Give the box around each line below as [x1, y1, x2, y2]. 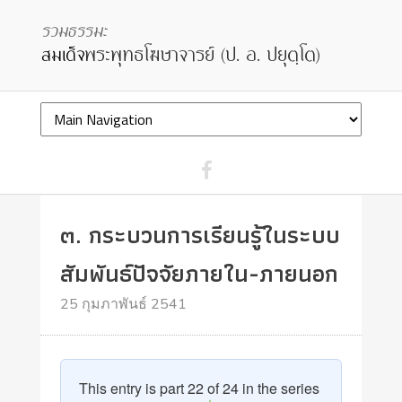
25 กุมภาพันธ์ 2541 [60, 294, 188, 314]
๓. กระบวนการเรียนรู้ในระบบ [60, 215, 341, 254]
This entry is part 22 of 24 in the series [79, 377, 320, 398]
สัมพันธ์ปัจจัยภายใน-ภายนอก [60, 254, 339, 293]
